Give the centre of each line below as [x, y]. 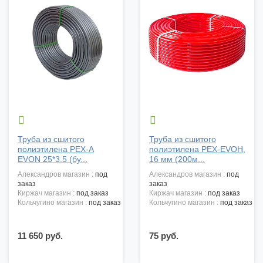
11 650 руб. [40, 236]
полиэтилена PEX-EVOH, [197, 149]
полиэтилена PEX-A [56, 149]
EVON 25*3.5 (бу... [53, 159]
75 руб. [164, 236]
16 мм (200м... [177, 159]
